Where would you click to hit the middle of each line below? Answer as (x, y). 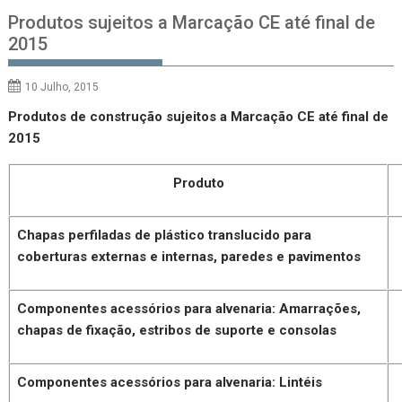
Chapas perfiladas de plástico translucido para (165, 235)
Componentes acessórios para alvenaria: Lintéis (170, 382)
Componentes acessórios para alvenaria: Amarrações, (189, 308)
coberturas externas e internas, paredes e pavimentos (189, 256)
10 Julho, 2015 (62, 87)
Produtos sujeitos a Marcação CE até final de (192, 22)
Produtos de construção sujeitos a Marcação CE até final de (199, 116)
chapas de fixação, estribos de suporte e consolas (177, 330)
